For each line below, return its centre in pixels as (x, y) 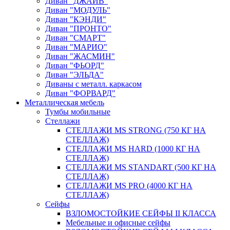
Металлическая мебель (64, 103)
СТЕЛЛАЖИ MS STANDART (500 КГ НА (141, 167)
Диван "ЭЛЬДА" (74, 75)
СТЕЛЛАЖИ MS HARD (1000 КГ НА (133, 149)
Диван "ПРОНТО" (78, 29)
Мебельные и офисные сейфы (118, 223)
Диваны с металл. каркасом (93, 84)
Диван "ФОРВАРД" (80, 93)
